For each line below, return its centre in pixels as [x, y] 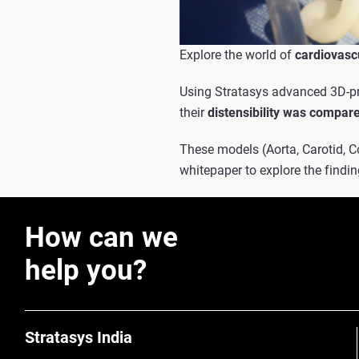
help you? [86, 271]
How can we [101, 238]
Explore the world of [237, 55]
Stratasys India [79, 338]
